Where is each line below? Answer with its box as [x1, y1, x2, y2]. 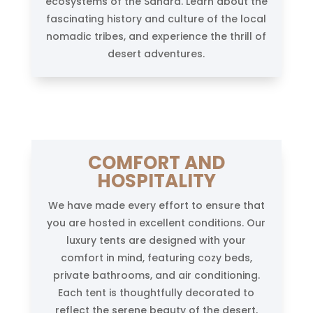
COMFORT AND [87, 150, 225, 175]
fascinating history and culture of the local [46, 11, 267, 26]
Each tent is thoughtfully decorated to [58, 285, 255, 300]
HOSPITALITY [96, 168, 216, 194]
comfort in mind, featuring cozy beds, [60, 250, 252, 265]
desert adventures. [108, 46, 205, 61]
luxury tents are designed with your [66, 233, 247, 247]
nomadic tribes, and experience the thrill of [46, 29, 267, 43]
